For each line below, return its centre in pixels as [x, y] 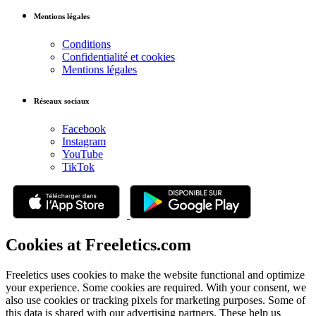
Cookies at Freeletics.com [98, 244]
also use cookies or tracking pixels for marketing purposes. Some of [156, 300]
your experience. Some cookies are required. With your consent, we [156, 287]
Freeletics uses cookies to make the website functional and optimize [155, 274]
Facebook [84, 128]
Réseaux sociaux [62, 101]
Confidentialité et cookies [119, 56]
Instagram [84, 141]
